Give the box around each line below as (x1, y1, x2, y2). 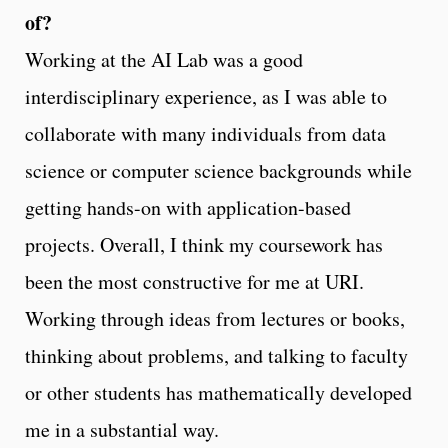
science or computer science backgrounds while (25, 156, 412, 184)
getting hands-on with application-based (25, 193, 351, 221)
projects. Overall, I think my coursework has (25, 230, 383, 258)
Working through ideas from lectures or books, (25, 304, 405, 332)
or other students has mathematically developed (25, 378, 412, 406)
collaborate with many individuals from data (25, 119, 386, 147)
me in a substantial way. (25, 415, 219, 443)
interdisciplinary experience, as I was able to (25, 82, 387, 110)
